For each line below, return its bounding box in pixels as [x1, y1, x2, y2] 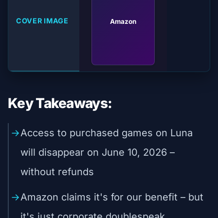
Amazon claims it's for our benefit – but [20, 191, 203, 203]
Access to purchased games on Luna [20, 127, 193, 139]
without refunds [20, 165, 94, 178]
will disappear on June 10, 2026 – [20, 146, 175, 158]
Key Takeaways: [8, 94, 112, 111]
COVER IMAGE [16, 16, 69, 25]
